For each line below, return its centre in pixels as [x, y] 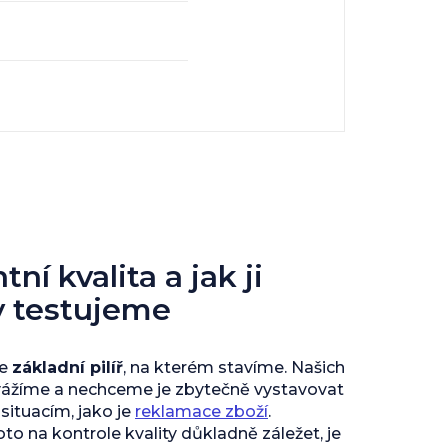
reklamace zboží [201, 411]
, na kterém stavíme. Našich [234, 367]
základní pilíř [67, 367]
